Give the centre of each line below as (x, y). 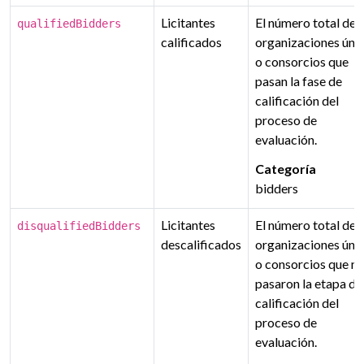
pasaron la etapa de (309, 283)
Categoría (286, 169)
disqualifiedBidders (79, 226)
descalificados (201, 244)
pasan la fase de (299, 81)
